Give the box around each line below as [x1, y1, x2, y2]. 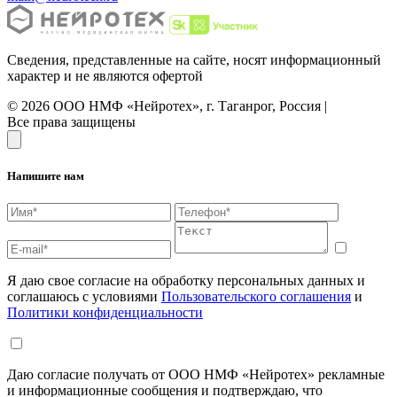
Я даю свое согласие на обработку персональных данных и [7, 272, 365, 288]
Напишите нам [7, 168, 84, 183]
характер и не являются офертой [7, 68, 203, 84]
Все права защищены [7, 114, 136, 130]
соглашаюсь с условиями [7, 288, 161, 304]
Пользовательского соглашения [161, 288, 351, 304]
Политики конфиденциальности [7, 304, 203, 320]
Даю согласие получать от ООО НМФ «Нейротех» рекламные [7, 366, 385, 382]
